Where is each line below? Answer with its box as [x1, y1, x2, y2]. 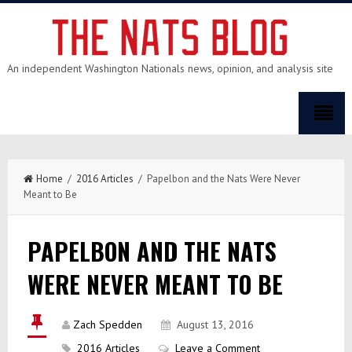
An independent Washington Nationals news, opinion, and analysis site [6, 61, 333, 75]
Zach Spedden [72, 317, 142, 332]
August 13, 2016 [176, 317, 254, 332]
